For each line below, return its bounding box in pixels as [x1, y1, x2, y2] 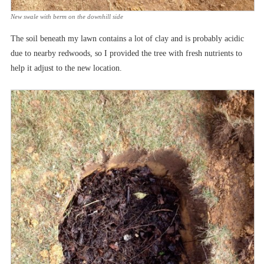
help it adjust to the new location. [11, 64, 122, 73]
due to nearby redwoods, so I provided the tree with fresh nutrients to [11, 49, 242, 58]
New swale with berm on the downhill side [11, 13, 123, 21]
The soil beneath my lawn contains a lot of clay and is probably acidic [11, 34, 244, 44]
